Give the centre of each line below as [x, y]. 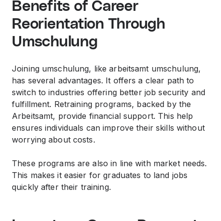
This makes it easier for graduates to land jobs [100, 175]
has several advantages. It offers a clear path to [103, 80]
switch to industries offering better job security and [109, 92]
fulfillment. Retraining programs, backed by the [102, 104]
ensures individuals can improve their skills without [108, 128]
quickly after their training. [61, 187]
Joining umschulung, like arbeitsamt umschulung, [107, 69]
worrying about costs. [54, 140]
